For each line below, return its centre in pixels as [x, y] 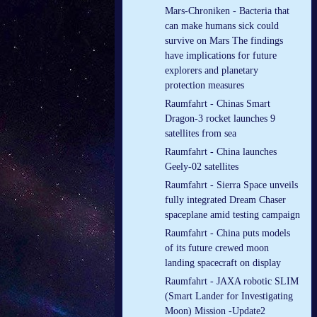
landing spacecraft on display [223, 263]
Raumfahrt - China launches [221, 152]
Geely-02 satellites [202, 167]
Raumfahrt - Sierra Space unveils [231, 185]
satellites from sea [201, 134]
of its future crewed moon [217, 248]
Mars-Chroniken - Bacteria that [227, 11]
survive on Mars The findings [224, 41]
